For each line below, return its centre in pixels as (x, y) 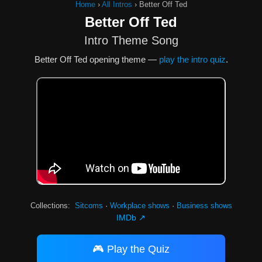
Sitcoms (89, 206)
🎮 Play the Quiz (131, 249)
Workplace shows (139, 206)
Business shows (204, 206)
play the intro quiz (192, 59)
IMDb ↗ (131, 218)
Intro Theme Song (131, 40)
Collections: (50, 206)
